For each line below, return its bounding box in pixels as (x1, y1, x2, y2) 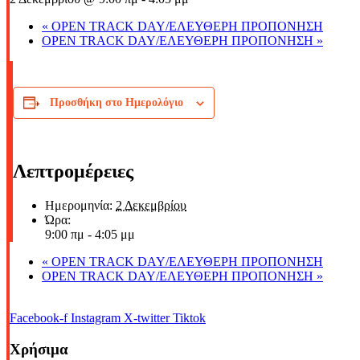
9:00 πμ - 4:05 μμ (45, 227, 135, 242)
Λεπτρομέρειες (13, 161, 133, 182)
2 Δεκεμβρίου (116, 198, 186, 213)
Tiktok (173, 311, 206, 325)
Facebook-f (10, 311, 67, 325)
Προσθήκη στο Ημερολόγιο (50, 96, 183, 109)
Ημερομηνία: (45, 198, 112, 213)
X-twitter (124, 311, 170, 325)
